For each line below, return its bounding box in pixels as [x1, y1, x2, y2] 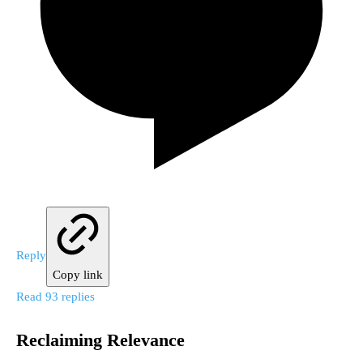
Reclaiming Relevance [16, 329, 185, 350]
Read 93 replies [16, 289, 95, 303]
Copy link [53, 267, 103, 281]
